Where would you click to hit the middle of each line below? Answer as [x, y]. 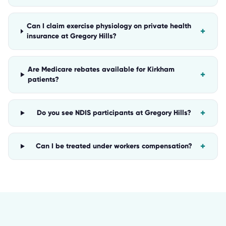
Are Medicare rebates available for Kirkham [101, 69]
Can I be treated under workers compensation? [114, 146]
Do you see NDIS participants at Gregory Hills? [114, 113]
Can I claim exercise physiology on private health [109, 26]
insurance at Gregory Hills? [71, 36]
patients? [44, 79]
